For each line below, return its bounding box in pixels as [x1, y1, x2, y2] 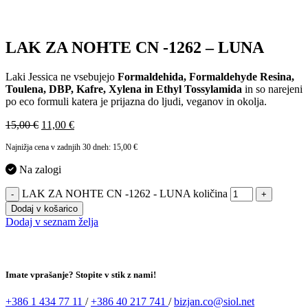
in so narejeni [242, 82, 302, 95]
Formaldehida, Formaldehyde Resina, [118, 70, 294, 82]
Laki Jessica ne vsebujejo [5, 70, 118, 82]
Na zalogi [16, 163, 61, 175]
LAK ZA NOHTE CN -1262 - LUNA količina [22, 187, 228, 199]
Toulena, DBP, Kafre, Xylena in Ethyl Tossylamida [5, 82, 242, 95]
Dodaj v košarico [11, 203, 78, 214]
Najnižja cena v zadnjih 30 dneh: [5, 142, 113, 152]
